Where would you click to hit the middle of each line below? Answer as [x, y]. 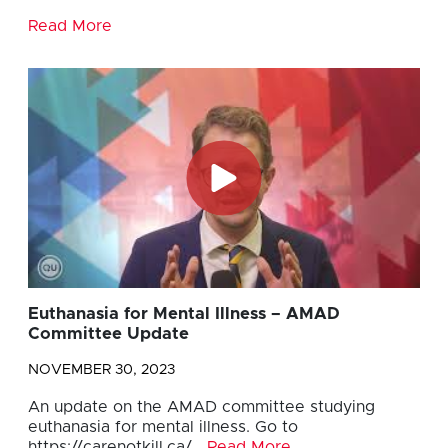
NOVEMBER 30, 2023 [101, 370]
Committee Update [108, 334]
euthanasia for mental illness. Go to [163, 427]
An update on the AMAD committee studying [201, 407]
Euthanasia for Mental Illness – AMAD [184, 314]
